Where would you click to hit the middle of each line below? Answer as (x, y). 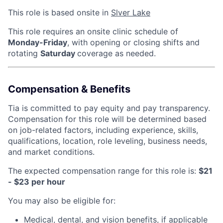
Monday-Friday (38, 42)
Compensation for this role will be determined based (107, 119)
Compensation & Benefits (69, 89)
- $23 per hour (37, 181)
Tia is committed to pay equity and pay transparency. (109, 108)
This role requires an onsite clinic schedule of (93, 31)
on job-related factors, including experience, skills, (103, 130)
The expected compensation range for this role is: (103, 170)
